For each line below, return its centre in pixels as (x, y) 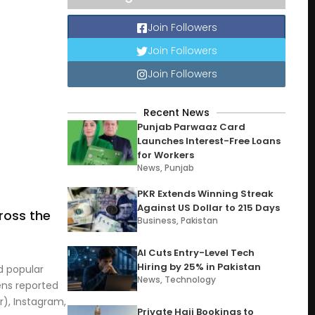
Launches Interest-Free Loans (209, 141)
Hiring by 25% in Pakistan (199, 267)
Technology (191, 279)
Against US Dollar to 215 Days (209, 208)
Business (157, 220)
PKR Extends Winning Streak (206, 194)
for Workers (166, 155)
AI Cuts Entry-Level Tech (196, 253)
